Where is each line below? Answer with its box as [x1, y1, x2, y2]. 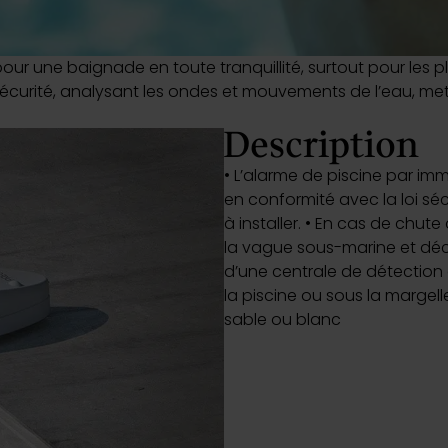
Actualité [36, 5, 93, 23]
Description [224, 119, 419, 173]
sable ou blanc [224, 308, 341, 331]
